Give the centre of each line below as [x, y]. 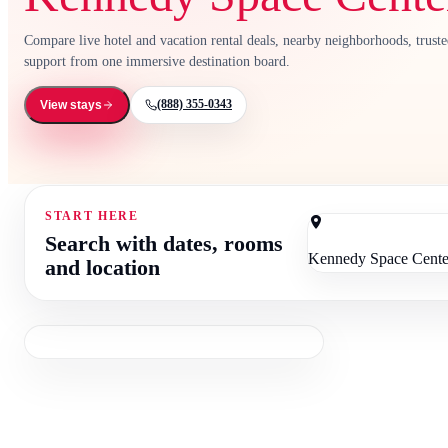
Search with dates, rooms [164, 243]
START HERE [92, 216]
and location [102, 267]
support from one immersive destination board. [157, 61]
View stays [71, 104]
